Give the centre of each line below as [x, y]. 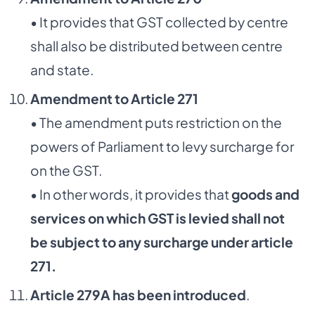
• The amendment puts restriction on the [156, 122]
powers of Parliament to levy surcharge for [162, 146]
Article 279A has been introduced [138, 294]
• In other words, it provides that [130, 194]
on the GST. [66, 170]
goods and [265, 194]
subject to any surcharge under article [171, 242]
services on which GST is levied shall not [157, 218]
